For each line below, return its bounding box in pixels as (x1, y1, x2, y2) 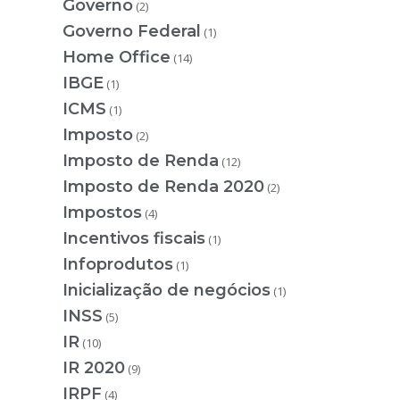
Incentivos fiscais (62, 228, 205, 248)
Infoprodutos (62, 254, 173, 274)
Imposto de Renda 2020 (62, 176, 264, 196)
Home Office (62, 46, 171, 67)
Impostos (62, 202, 142, 222)
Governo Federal (62, 21, 201, 41)
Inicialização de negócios (62, 279, 271, 300)
